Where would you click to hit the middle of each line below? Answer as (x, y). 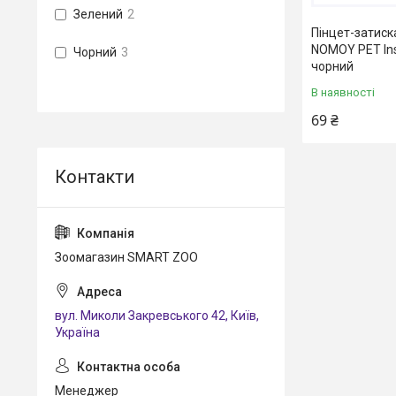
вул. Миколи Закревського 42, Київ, (157, 316)
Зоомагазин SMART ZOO (126, 257)
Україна (77, 332)
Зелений (98, 14)
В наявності (343, 92)
